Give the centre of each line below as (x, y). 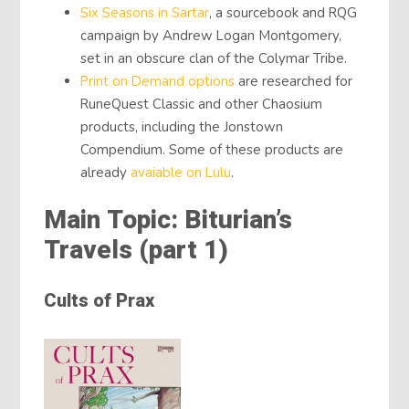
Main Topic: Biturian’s (168, 220)
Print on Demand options (158, 81)
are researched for (294, 81)
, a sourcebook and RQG (283, 12)
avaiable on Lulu (181, 172)
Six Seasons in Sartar (145, 12)
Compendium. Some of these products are (212, 149)
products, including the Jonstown (182, 126)
